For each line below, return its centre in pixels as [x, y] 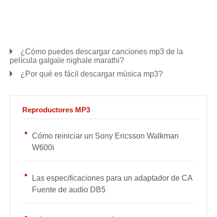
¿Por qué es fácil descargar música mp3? [92, 74]
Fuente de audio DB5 [69, 190]
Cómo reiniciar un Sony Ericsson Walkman [105, 136]
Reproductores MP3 [56, 110]
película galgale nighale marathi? [67, 60]
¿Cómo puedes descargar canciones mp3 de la [102, 52]
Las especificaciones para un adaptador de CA [112, 178]
